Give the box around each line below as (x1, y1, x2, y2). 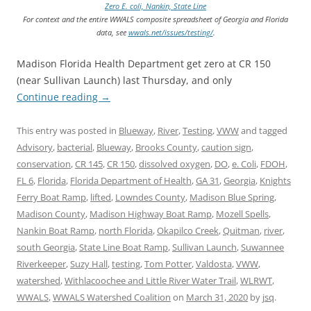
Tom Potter (144, 257, 192, 270)
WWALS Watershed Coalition (53, 290, 171, 303)
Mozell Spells (216, 207, 269, 220)
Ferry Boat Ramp (17, 190, 86, 203)
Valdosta (196, 257, 232, 270)
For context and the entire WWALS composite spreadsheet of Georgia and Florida (23, 13, 288, 24)
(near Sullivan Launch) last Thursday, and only (17, 73, 232, 87)
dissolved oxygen (139, 157, 210, 170)
